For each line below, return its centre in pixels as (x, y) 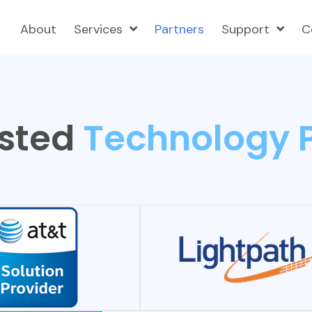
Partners (179, 29)
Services (98, 29)
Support (245, 29)
